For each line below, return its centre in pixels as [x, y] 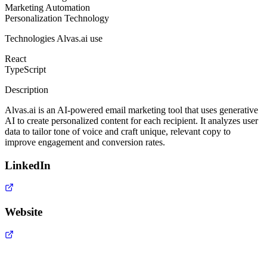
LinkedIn [28, 165]
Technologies [31, 38]
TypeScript [25, 69]
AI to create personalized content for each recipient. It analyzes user [131, 120]
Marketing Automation [47, 7]
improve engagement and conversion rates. [85, 142]
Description [27, 89]
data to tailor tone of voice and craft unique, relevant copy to [118, 131]
